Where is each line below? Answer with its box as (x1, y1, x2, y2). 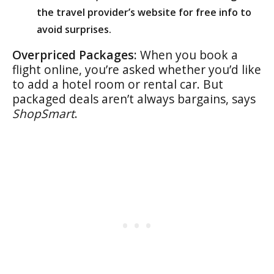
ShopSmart (12, 105, 75, 122)
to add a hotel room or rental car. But (12, 75, 223, 92)
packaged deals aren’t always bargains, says (12, 90, 256, 107)
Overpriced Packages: (12, 46, 137, 63)
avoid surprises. (37, 22, 111, 36)
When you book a (137, 46, 238, 63)
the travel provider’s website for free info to (37, 5, 251, 19)
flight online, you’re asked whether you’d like (12, 61, 261, 78)
